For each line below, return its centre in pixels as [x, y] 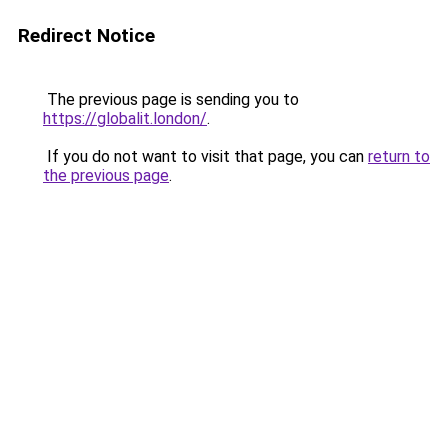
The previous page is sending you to [171, 99]
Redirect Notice [86, 35]
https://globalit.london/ [125, 118]
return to [399, 156]
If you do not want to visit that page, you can [205, 156]
